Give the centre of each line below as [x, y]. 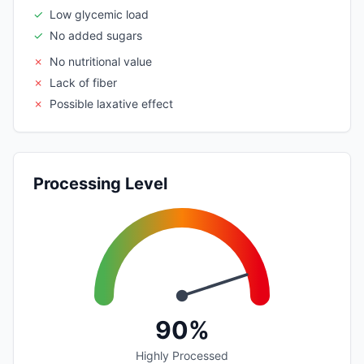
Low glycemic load [99, 14]
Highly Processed [182, 355]
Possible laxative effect [111, 103]
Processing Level [100, 183]
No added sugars [96, 35]
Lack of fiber [83, 82]
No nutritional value [101, 61]
